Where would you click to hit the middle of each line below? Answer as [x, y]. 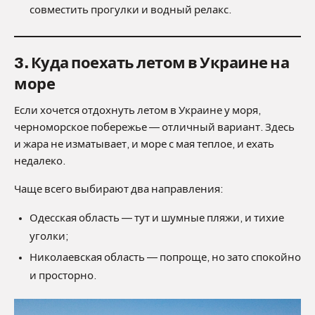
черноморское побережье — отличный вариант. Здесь [154, 128]
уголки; [49, 237]
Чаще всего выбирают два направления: [119, 189]
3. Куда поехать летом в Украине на [152, 64]
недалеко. [40, 161]
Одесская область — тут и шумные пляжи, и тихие [157, 218]
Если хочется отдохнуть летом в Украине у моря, [137, 111]
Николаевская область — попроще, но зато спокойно [165, 258]
